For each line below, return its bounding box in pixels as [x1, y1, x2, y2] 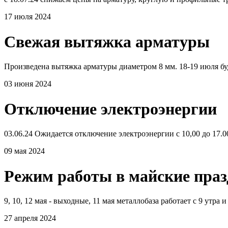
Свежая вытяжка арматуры [4, 32, 210, 51]
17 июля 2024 [4, 12, 51, 21]
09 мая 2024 [4, 147, 45, 156]
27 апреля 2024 [4, 214, 56, 222]
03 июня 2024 [4, 79, 51, 89]
